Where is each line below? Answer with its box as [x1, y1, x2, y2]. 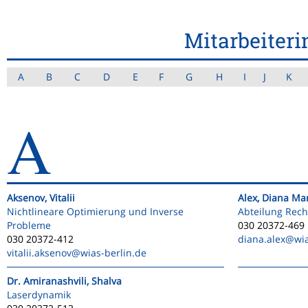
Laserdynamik [7, 288, 71, 301]
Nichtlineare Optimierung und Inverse [7, 205, 184, 218]
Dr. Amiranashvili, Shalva [7, 274, 122, 287]
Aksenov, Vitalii [7, 191, 75, 204]
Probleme [7, 219, 51, 232]
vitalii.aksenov [7, 246, 71, 259]
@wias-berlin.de [71, 246, 146, 259]
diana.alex [238, 232, 285, 245]
